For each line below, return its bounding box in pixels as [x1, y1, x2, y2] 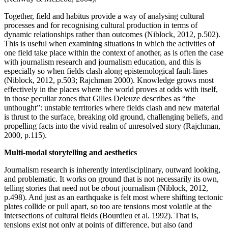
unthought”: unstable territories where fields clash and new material [4, 103, 219, 112]
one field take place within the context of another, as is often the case [4, 48, 223, 57]
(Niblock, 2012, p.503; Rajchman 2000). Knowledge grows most [4, 75, 214, 84]
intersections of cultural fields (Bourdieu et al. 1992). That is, [4, 211, 198, 220]
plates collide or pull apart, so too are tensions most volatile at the [4, 202, 212, 211]
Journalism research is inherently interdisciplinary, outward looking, [4, 165, 220, 174]
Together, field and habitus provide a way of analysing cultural [4, 11, 204, 20]
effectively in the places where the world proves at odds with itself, [4, 84, 218, 94]
